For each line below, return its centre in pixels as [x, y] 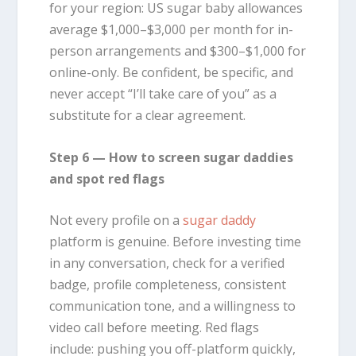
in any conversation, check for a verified [167, 263]
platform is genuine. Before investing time [176, 242]
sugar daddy [220, 221]
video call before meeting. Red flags [155, 328]
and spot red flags [107, 178]
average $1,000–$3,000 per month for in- [172, 29]
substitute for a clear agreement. [148, 115]
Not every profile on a [116, 221]
